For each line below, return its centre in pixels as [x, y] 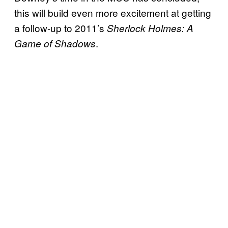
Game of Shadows [55, 44]
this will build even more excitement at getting [113, 13]
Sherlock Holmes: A [150, 28]
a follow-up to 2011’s [61, 28]
